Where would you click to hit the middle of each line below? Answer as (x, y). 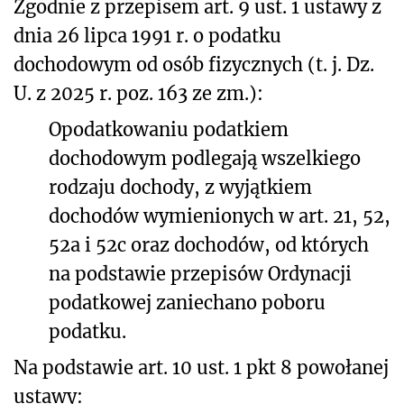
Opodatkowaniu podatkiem (169, 129)
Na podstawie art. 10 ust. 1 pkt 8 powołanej (201, 367)
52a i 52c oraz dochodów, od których (209, 244)
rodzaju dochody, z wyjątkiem (180, 187)
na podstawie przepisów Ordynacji (200, 273)
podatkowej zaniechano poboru (187, 302)
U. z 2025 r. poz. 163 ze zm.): (138, 93)
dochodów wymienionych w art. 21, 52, (220, 216)
